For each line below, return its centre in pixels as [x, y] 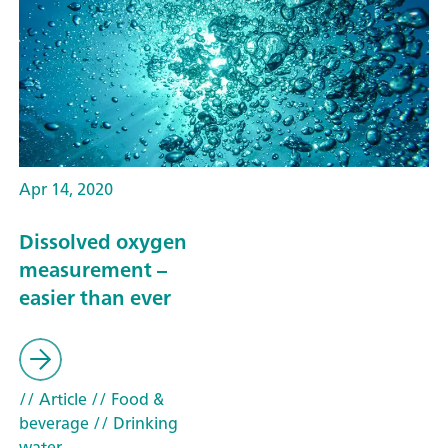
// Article [53, 399]
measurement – [93, 269]
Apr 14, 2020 [66, 188]
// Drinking [133, 423]
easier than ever [95, 297]
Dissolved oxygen [103, 241]
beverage [54, 423]
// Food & [125, 399]
